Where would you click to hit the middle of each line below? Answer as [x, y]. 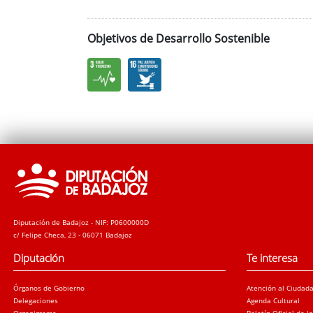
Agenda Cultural [274, 301]
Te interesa [272, 258]
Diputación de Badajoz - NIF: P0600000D [81, 222]
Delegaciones [36, 301]
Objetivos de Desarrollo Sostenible [178, 39]
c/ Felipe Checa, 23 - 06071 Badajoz [73, 234]
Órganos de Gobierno [49, 288]
